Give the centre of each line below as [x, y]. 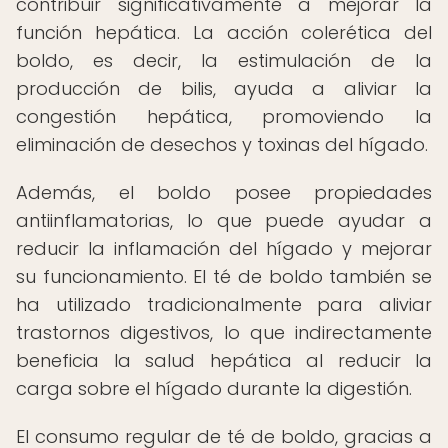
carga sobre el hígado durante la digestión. [214, 388]
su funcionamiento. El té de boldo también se [224, 276]
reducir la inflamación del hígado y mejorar [224, 248]
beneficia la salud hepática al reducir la [224, 360]
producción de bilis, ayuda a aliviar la [224, 88]
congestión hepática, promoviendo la [224, 116]
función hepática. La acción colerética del [224, 32]
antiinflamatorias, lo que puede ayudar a [224, 220]
